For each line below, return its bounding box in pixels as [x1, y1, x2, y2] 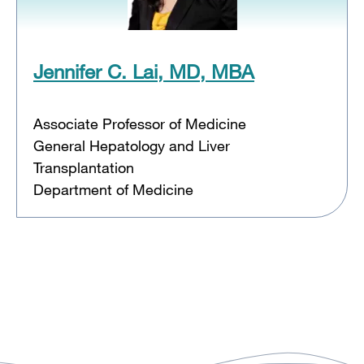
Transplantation [33, 158, 134, 177]
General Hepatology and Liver [33, 136, 230, 155]
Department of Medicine [33, 180, 193, 199]
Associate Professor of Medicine [33, 115, 246, 133]
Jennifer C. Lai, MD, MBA [33, 59, 254, 84]
